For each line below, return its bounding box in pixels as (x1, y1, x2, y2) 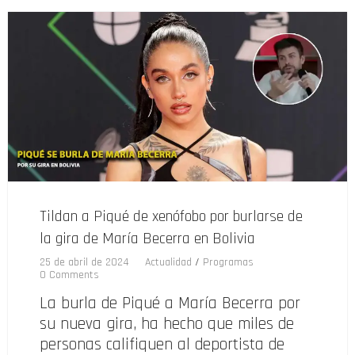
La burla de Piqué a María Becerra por (40, 292, 300, 315)
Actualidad (145, 255, 192, 270)
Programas (203, 255, 254, 270)
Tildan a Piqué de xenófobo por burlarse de (40, 206, 303, 227)
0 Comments (40, 268, 99, 283)
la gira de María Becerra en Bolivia (40, 228, 255, 250)
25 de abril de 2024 (40, 255, 129, 270)
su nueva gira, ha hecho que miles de (40, 313, 294, 335)
